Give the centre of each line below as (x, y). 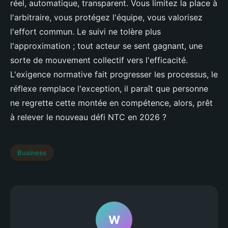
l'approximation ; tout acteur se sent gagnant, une (106, 46)
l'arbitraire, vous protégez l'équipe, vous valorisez (106, 18)
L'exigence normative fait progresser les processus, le (114, 75)
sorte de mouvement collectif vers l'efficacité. (99, 60)
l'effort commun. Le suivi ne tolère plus (85, 32)
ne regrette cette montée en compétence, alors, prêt (111, 103)
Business (32, 153)
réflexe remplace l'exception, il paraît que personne (109, 89)
